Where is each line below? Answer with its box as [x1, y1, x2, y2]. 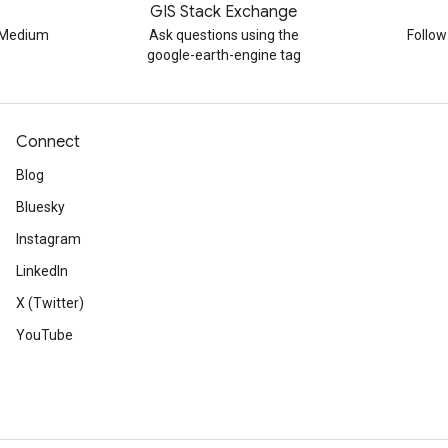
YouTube [16, 327, 73, 343]
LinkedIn [16, 263, 68, 279]
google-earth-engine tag [146, 47, 301, 63]
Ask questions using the [148, 27, 299, 43]
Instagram [16, 231, 81, 247]
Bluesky [16, 199, 65, 215]
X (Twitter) [16, 295, 84, 311]
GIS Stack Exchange [150, 2, 298, 22]
